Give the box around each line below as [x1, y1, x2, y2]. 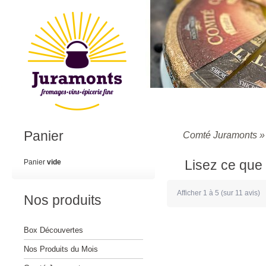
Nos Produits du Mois [24, 245, 98, 254]
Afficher [177, 189, 203, 197]
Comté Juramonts [183, 130, 257, 140]
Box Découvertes [24, 226, 83, 235]
